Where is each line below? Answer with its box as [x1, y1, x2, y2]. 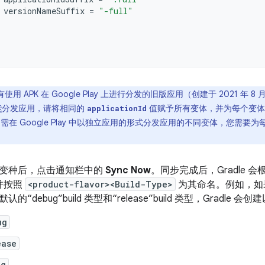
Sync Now [105, 164, 151, 176]
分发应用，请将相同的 [2, 103, 87, 114]
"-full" [99, 5, 133, 17]
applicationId [87, 104, 147, 113]
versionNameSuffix [4, 5, 85, 17]
